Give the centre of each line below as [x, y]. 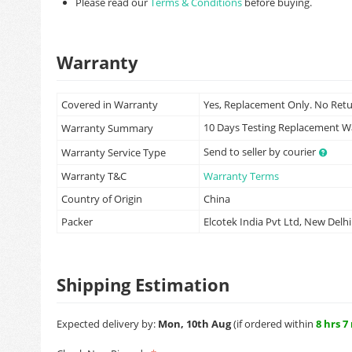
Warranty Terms [241, 176]
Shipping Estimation [143, 284]
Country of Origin [102, 199]
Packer [77, 222]
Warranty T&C [94, 176]
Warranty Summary [107, 128]
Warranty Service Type [114, 152]
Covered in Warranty [110, 104]
